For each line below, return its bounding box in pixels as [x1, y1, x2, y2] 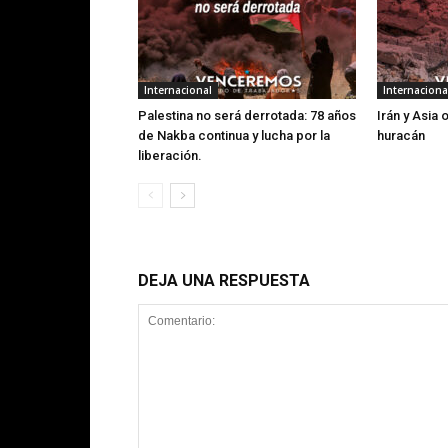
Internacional [144, 83, 212, 97]
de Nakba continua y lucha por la [138, 128, 330, 143]
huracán [377, 128, 425, 143]
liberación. [138, 148, 202, 163]
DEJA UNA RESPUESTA [138, 271, 310, 290]
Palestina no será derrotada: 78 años [138, 108, 356, 123]
